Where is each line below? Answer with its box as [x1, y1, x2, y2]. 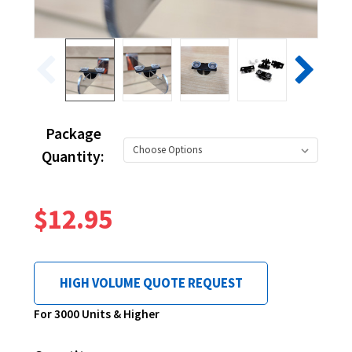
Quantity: [42, 147, 105, 167]
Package [45, 124, 101, 144]
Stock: [38, 321, 80, 340]
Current [34, 298, 85, 317]
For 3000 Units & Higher [34, 306, 160, 322]
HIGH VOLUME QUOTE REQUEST [59, 274, 243, 292]
